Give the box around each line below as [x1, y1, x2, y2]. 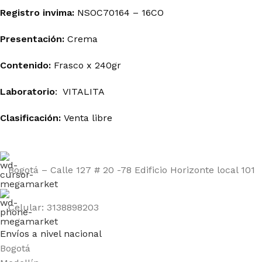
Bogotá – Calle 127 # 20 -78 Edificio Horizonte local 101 [8, 164, 255, 175]
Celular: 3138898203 [8, 202, 99, 213]
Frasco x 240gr [51, 59, 121, 71]
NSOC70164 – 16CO [74, 6, 164, 18]
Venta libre [61, 112, 112, 123]
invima [43, 6, 72, 18]
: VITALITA [55, 85, 105, 97]
